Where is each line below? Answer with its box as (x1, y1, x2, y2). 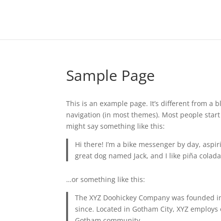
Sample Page (66, 65, 155, 85)
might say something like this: (66, 121, 165, 131)
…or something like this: (66, 174, 146, 184)
